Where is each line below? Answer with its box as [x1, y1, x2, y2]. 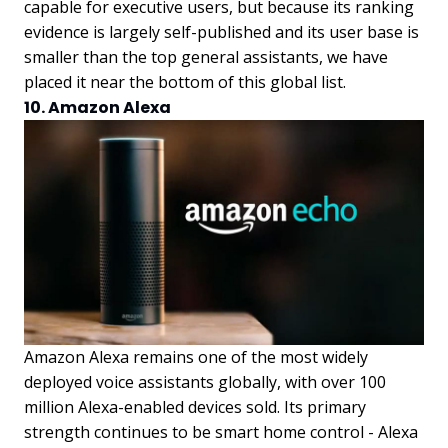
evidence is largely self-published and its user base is [24, 20, 419, 43]
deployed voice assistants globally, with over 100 [24, 370, 386, 393]
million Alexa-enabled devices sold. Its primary [24, 395, 366, 418]
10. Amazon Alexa [24, 95, 171, 119]
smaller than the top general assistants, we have [24, 45, 388, 68]
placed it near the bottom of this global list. [24, 70, 346, 93]
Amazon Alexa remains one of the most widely [24, 345, 368, 368]
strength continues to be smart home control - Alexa [24, 420, 418, 443]
